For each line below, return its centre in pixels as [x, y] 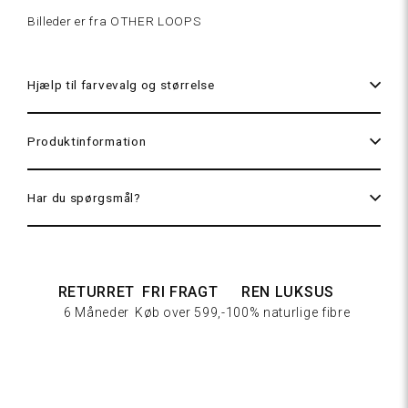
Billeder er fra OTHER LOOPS [114, 21]
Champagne [337, 197]
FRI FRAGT [180, 292]
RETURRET [97, 292]
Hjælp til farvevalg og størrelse [121, 85]
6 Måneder [96, 312]
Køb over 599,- [180, 312]
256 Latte [344, 45]
